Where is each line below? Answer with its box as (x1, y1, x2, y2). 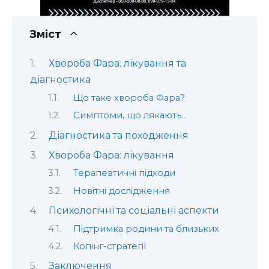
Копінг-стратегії (73, 240, 146, 252)
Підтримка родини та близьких (73, 223, 219, 234)
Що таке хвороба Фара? (73, 92, 185, 103)
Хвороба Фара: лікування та (48, 58, 186, 70)
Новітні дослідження (73, 185, 170, 196)
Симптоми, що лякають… (73, 110, 187, 121)
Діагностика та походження (48, 129, 189, 141)
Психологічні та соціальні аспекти (48, 205, 219, 217)
